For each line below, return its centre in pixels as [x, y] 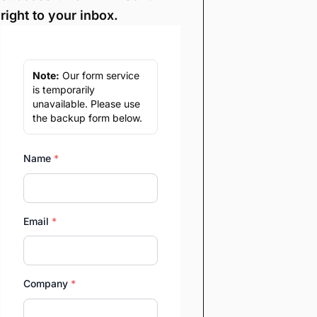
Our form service [99, 76]
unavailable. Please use [86, 104]
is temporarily [64, 90]
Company [47, 284]
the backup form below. [87, 118]
